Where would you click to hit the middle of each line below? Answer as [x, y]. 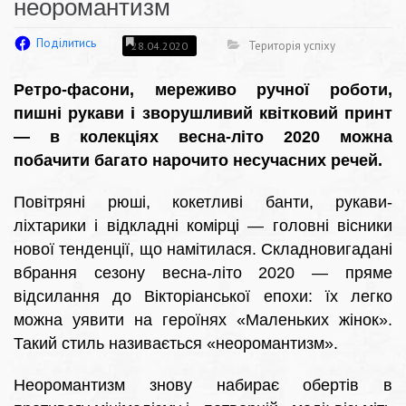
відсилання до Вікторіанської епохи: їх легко [203, 297]
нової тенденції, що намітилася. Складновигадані [203, 250]
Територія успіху [292, 45]
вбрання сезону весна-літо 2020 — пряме [203, 273]
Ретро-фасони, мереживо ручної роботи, [203, 90]
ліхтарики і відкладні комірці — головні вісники [203, 226]
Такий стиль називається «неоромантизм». [176, 344]
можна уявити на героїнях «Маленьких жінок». [203, 320]
